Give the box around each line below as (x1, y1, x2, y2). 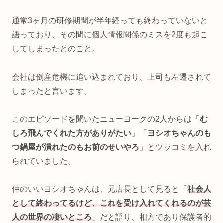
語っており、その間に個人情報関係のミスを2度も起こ (12, 30, 208, 39)
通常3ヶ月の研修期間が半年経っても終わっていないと (12, 16, 208, 25)
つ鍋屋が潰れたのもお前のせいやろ (12, 142, 139, 151)
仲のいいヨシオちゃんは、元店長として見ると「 (12, 185, 187, 194)
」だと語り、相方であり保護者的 (92, 213, 211, 222)
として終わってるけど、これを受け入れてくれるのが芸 (12, 199, 211, 208)
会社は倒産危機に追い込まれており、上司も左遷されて (12, 72, 211, 81)
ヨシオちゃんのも (147, 128, 211, 137)
